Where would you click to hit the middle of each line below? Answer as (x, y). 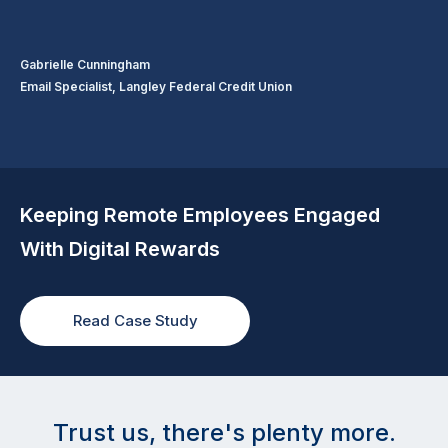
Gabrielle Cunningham (85, 64)
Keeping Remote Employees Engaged (200, 214)
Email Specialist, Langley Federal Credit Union (156, 86)
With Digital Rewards (120, 248)
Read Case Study (135, 321)
